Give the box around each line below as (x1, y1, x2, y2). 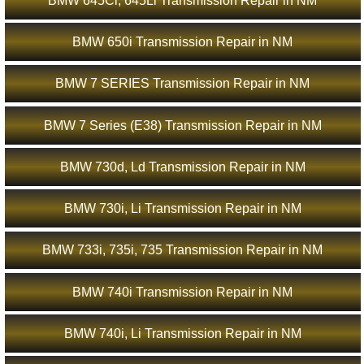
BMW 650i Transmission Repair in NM (72, 35, 293, 50)
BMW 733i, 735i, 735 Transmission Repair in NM (42, 243, 323, 258)
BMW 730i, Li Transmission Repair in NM (63, 201, 301, 216)
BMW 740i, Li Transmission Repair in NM (63, 326, 301, 340)
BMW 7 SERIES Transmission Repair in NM (55, 76, 310, 91)
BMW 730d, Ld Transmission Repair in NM (59, 159, 305, 174)
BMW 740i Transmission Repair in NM (72, 284, 293, 299)
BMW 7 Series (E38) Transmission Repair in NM (43, 118, 322, 132)
